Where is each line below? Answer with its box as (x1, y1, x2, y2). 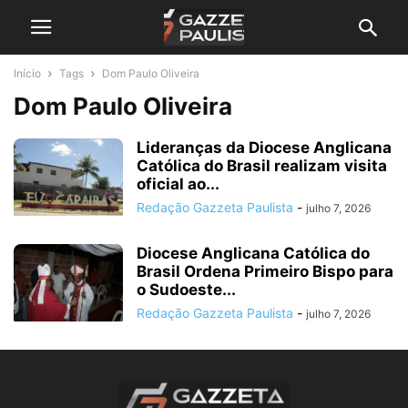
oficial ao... (137, 175, 219, 193)
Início (14, 66, 41, 80)
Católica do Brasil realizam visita (137, 157, 387, 175)
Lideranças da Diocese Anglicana (137, 138, 392, 157)
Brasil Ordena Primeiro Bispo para (137, 262, 393, 280)
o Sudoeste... (137, 280, 236, 299)
